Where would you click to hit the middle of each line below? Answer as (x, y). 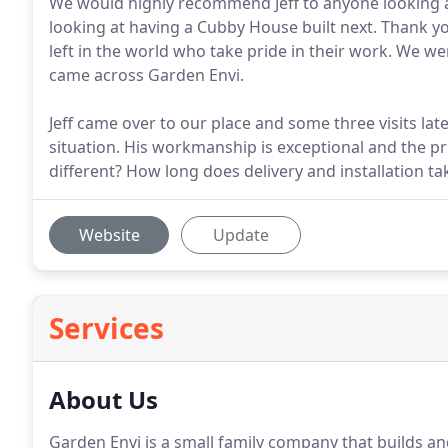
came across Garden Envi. (146, 75)
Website (109, 235)
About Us (103, 399)
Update (241, 235)
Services (106, 328)
